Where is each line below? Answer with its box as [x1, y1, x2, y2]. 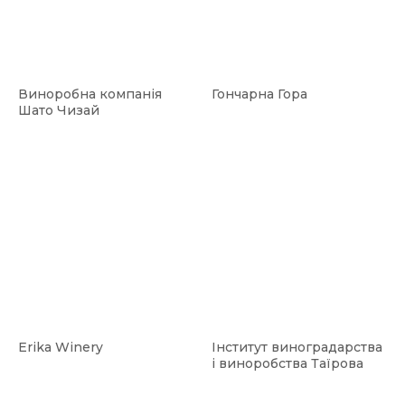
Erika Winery [18, 339, 103, 356]
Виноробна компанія [18, 86, 162, 103]
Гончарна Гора [212, 86, 307, 103]
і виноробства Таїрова [212, 355, 363, 372]
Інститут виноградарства [212, 339, 382, 356]
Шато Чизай [18, 102, 99, 119]
